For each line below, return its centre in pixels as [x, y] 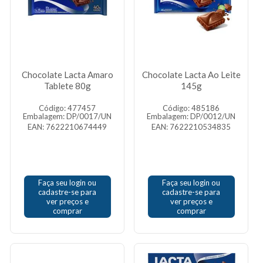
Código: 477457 [67, 108]
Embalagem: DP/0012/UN [191, 116]
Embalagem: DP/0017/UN [67, 116]
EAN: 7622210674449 [67, 127]
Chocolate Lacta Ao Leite [191, 75]
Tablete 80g [67, 86]
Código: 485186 [191, 108]
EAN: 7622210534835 [191, 127]
